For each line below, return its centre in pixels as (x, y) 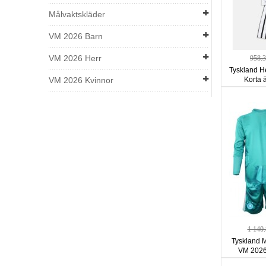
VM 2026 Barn (76, 36)
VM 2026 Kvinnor (81, 80)
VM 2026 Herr (75, 58)
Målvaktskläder (77, 14)
